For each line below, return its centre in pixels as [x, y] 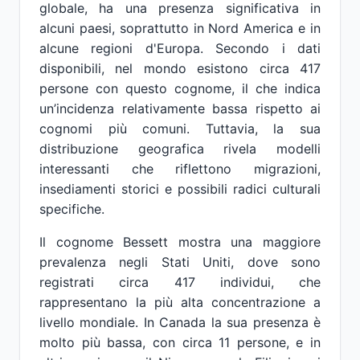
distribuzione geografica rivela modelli [180, 149]
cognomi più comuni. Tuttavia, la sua [180, 129]
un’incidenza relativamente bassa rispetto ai [180, 108]
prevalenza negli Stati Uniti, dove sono [180, 262]
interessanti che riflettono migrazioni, [180, 169]
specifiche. [72, 209]
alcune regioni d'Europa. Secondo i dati [180, 48]
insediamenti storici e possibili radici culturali [180, 189]
